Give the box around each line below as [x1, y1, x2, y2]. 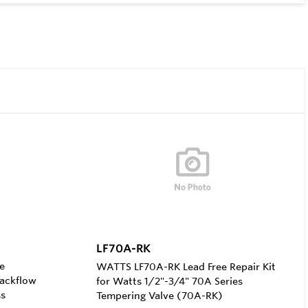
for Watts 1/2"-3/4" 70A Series [96, 274, 243, 287]
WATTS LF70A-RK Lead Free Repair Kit [96, 260, 276, 273]
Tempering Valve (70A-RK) [96, 289, 223, 302]
